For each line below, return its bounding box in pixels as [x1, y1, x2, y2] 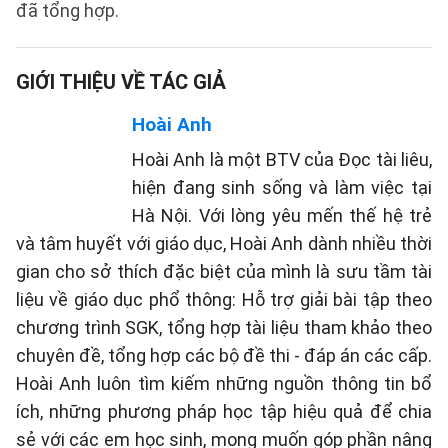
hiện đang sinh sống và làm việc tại [132, 177, 432, 198]
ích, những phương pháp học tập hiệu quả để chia [16, 401, 432, 422]
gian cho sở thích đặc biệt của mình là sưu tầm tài [16, 261, 432, 282]
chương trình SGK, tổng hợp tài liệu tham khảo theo [16, 317, 432, 338]
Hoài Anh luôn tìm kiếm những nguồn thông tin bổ [16, 373, 432, 394]
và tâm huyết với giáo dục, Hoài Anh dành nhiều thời [16, 233, 432, 254]
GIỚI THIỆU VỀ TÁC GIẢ [16, 70, 226, 94]
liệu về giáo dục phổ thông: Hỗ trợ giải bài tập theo [16, 289, 432, 310]
